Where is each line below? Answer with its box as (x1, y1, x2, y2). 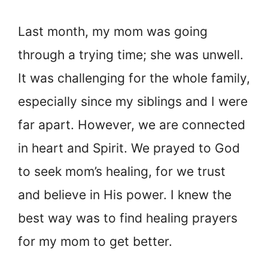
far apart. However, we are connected (18, 117, 245, 132)
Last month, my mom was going (18, 23, 208, 39)
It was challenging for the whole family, (18, 70, 250, 86)
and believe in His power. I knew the (18, 187, 232, 202)
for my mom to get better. (18, 233, 172, 249)
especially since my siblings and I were (18, 93, 248, 109)
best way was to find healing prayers (18, 210, 237, 226)
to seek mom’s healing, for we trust (18, 163, 226, 179)
